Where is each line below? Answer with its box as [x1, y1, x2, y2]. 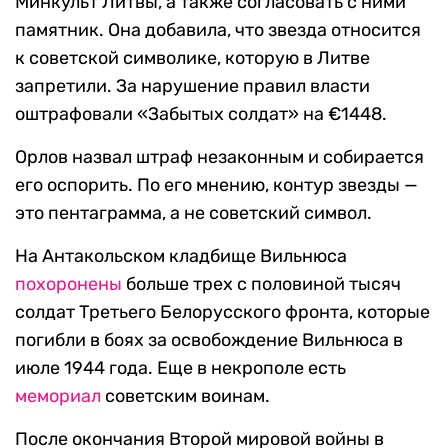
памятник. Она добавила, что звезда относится [15, 19, 421, 42]
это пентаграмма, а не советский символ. [15, 202, 372, 225]
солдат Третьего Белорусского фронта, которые [15, 301, 430, 324]
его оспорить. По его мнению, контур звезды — [15, 174, 418, 197]
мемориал [15, 385, 101, 408]
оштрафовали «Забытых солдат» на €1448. [15, 103, 387, 126]
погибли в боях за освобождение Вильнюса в [15, 329, 403, 352]
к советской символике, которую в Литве [15, 47, 370, 70]
